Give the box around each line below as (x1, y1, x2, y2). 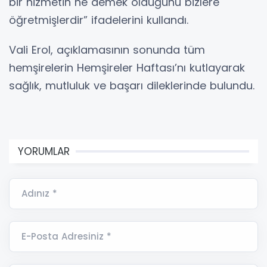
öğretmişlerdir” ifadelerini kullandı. (9, 13, 188, 28)
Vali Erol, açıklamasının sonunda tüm (9, 42, 205, 58)
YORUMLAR (18, 144, 70, 159)
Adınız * (21, 187, 57, 200)
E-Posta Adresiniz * (21, 230, 111, 243)
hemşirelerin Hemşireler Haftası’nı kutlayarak (9, 60, 245, 76)
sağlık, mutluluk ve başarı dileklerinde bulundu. (9, 78, 254, 94)
